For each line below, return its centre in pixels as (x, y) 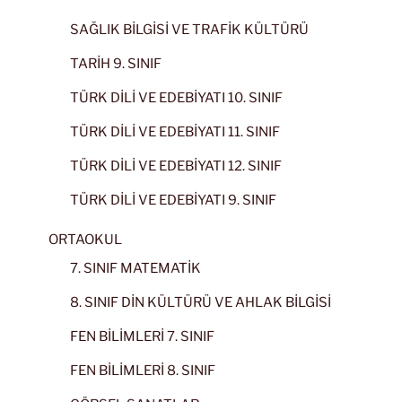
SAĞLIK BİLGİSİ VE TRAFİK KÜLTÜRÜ (189, 29)
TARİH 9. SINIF (116, 63)
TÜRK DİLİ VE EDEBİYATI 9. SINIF (173, 200)
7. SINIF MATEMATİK (135, 268)
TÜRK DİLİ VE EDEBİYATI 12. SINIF (176, 166)
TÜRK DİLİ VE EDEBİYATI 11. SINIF (175, 131)
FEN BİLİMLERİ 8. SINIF (143, 370)
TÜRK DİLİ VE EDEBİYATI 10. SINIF (176, 97)
